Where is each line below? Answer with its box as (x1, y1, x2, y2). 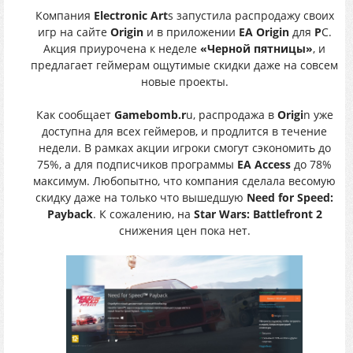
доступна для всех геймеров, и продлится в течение (42, 124, 327, 139)
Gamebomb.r (113, 107, 186, 123)
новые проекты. (140, 74, 229, 90)
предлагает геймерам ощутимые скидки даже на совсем (31, 58, 338, 73)
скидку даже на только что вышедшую (35, 190, 247, 206)
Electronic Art (93, 8, 168, 24)
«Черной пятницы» (200, 41, 313, 57)
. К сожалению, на (92, 206, 194, 222)
